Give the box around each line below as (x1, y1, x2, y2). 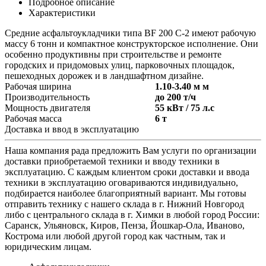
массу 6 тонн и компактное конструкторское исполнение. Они (5, 38, 258, 49)
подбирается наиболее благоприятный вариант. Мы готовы (5, 188, 246, 198)
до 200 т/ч (155, 91, 196, 102)
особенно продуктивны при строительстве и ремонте (5, 49, 221, 59)
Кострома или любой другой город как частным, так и (5, 230, 226, 241)
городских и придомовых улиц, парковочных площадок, (5, 59, 235, 70)
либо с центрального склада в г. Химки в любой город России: (5, 209, 259, 220)
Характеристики (28, 7, 96, 18)
